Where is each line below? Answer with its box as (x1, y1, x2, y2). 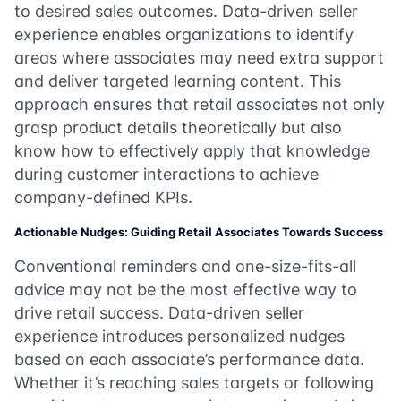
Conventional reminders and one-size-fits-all (14, 257, 356, 276)
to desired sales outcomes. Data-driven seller (14, 2, 358, 21)
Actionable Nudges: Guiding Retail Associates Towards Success (14, 225, 383, 239)
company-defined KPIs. (14, 188, 197, 207)
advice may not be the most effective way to (14, 280, 357, 299)
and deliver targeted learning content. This (14, 72, 341, 90)
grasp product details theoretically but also (14, 118, 342, 137)
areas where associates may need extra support (14, 48, 384, 67)
